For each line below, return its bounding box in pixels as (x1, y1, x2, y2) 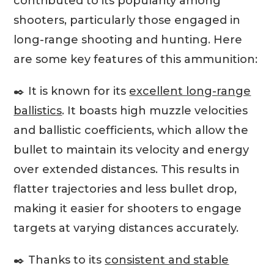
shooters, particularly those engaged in (13, 13, 241, 27)
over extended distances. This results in (13, 162, 240, 176)
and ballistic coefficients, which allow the (13, 123, 249, 137)
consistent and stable (105, 253, 229, 267)
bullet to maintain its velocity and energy (13, 143, 250, 157)
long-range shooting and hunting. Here (13, 32, 243, 46)
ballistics (13, 103, 62, 117)
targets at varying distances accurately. (13, 221, 239, 235)
